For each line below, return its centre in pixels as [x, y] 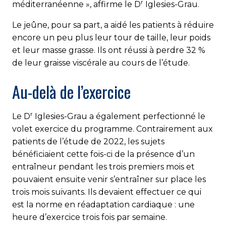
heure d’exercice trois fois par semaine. [90, 217]
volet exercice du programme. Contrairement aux [112, 129]
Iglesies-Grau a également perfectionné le [119, 116]
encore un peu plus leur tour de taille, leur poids [111, 37]
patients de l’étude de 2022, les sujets [88, 141]
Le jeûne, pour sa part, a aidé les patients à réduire [113, 25]
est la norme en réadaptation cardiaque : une [103, 204]
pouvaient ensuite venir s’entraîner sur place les [109, 179]
